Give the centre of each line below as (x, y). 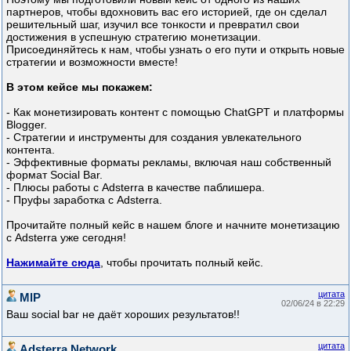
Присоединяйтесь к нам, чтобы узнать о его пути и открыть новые (175, 50)
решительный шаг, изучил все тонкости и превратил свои (153, 25)
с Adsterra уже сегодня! (66, 238)
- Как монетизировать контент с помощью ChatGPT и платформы (175, 112)
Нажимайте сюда (53, 263)
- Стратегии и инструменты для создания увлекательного (154, 138)
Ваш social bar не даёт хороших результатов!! (123, 315)
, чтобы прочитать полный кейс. (182, 263)
